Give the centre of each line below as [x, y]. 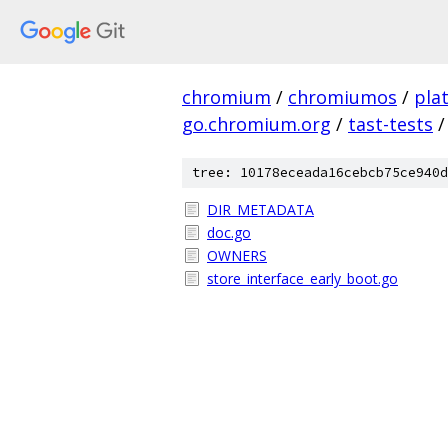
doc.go [229, 232]
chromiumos [342, 97]
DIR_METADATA [260, 209]
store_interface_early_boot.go [302, 278]
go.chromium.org [256, 124]
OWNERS [237, 255]
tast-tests [390, 124]
